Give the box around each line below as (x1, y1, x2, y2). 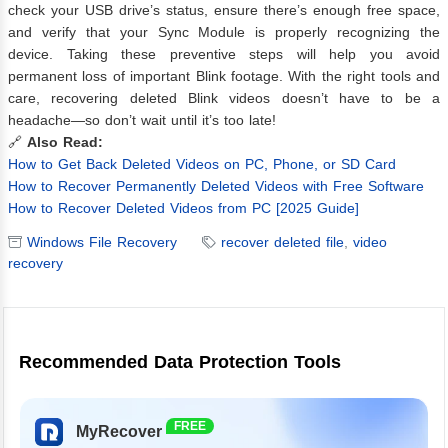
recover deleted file (221, 234, 344, 251)
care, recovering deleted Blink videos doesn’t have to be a (8, 90, 440, 107)
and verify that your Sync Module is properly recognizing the (8, 24, 440, 41)
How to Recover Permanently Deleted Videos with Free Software (8, 178, 424, 195)
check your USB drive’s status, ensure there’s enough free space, (8, 2, 440, 19)
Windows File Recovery (27, 234, 177, 251)
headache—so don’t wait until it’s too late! (8, 112, 276, 129)
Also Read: (27, 134, 103, 151)
